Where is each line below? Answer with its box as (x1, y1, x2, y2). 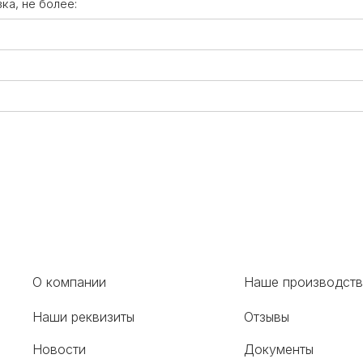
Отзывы (244, 308, 290, 325)
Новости (32, 340, 86, 357)
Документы (244, 340, 314, 357)
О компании (32, 273, 106, 290)
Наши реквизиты (32, 308, 135, 325)
